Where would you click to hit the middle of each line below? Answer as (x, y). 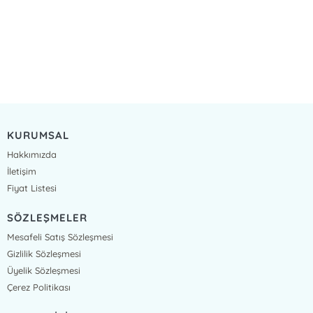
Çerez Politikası (39, 287)
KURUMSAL (38, 135)
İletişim (22, 171)
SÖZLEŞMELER (47, 218)
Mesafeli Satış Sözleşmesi (60, 237)
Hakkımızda (32, 154)
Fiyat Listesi (32, 188)
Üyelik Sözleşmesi (44, 270)
